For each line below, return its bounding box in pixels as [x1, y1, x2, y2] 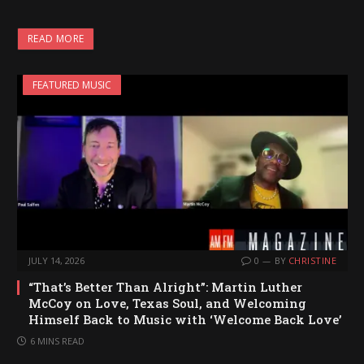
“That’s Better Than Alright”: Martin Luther [28, 279, 302, 296]
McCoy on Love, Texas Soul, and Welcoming [28, 295, 306, 312]
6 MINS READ [30, 335, 84, 348]
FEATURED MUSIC [32, 77, 111, 92]
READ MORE [28, 31, 84, 45]
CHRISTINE [288, 254, 336, 267]
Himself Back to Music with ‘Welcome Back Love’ [28, 311, 341, 328]
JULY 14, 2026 [28, 254, 84, 267]
